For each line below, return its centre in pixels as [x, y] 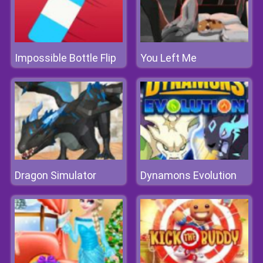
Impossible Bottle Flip [65, 58]
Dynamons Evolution [188, 175]
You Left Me [168, 58]
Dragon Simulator [55, 175]
